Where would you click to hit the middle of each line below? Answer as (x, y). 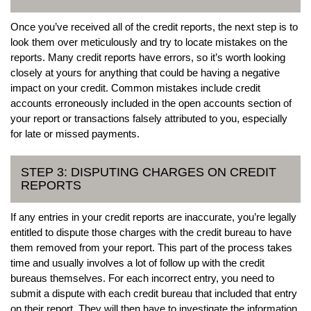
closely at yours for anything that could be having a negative (145, 72)
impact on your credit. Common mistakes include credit (135, 87)
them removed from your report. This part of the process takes (151, 247)
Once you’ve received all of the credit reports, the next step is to (154, 26)
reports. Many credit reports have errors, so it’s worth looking (148, 57)
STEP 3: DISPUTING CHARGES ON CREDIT (149, 172)
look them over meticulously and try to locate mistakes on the (149, 42)
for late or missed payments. (75, 133)
